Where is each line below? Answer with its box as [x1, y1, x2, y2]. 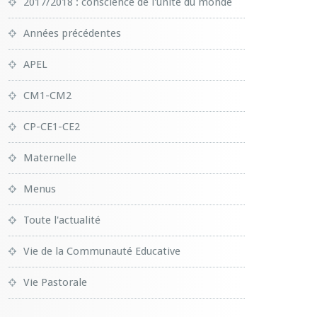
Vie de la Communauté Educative [23, 245, 180, 258]
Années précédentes [23, 27, 121, 40]
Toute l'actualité [23, 214, 100, 226]
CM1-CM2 [23, 89, 71, 102]
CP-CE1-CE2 [23, 120, 80, 133]
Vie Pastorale [23, 276, 87, 289]
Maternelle [23, 151, 76, 164]
